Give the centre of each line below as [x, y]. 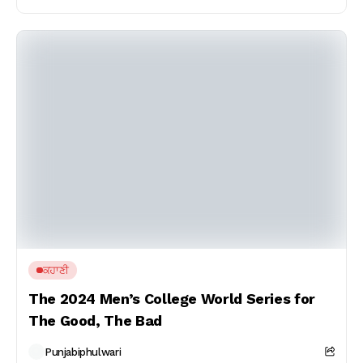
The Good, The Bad [95, 320]
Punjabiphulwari [83, 352]
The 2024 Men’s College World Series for [172, 299]
